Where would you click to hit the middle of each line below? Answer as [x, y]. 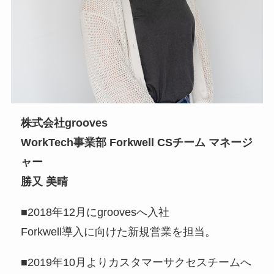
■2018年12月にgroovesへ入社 [95, 213]
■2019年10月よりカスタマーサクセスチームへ [136, 263]
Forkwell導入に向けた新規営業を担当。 [119, 232]
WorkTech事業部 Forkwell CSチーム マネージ [137, 143]
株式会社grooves [65, 123]
